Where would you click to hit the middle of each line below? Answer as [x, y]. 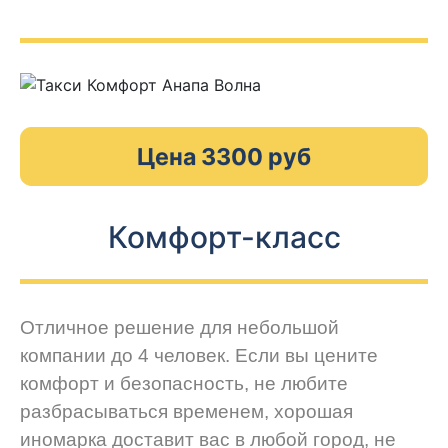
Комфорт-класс [224, 237]
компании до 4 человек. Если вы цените [199, 356]
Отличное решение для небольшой [179, 328]
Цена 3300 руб [224, 156]
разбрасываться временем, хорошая [186, 412]
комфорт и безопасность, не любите [184, 384]
